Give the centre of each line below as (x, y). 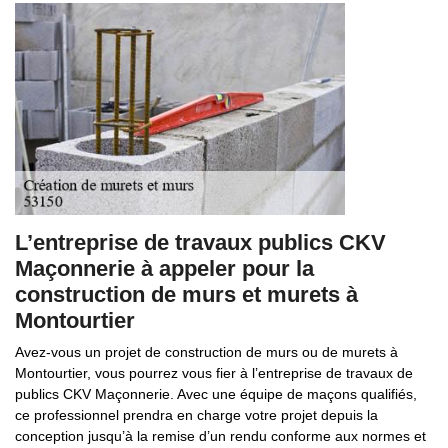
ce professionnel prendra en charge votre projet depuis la (196, 415)
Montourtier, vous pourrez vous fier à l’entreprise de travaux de (214, 373)
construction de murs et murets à (186, 294)
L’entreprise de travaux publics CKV (200, 242)
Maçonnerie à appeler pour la (164, 268)
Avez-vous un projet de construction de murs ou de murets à (206, 352)
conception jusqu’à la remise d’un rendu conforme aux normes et (220, 436)
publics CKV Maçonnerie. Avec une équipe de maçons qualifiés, (216, 394)
